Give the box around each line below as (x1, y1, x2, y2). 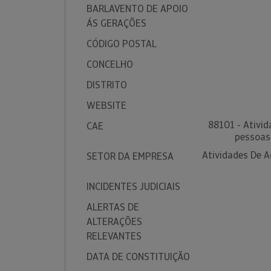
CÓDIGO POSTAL (87, 38, 157, 50)
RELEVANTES (87, 230, 142, 243)
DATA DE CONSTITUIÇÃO (87, 250, 190, 263)
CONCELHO (87, 58, 133, 71)
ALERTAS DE (87, 201, 139, 214)
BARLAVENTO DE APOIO (87, 2, 188, 15)
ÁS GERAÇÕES (87, 17, 146, 30)
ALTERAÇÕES (87, 215, 142, 228)
